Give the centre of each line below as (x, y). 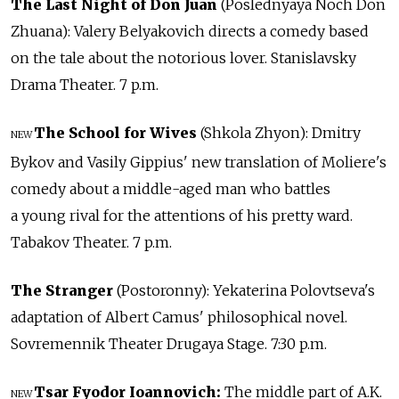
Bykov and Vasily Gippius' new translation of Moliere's (199, 163)
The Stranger (62, 291)
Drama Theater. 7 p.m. (85, 85)
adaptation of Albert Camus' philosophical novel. (179, 318)
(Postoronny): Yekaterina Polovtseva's (244, 291)
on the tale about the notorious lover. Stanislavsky (183, 58)
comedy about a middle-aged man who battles (171, 189)
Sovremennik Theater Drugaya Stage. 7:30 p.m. (169, 344)
